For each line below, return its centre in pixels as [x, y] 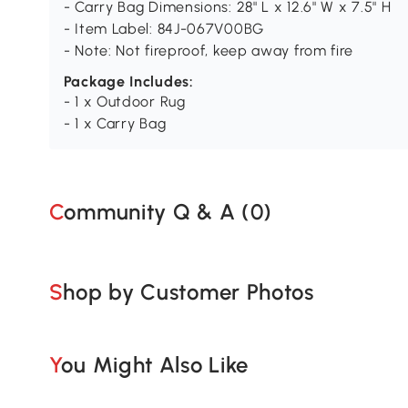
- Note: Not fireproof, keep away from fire [209, 51]
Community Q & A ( [157, 211]
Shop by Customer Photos [189, 291]
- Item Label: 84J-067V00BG [163, 29]
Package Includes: [128, 82]
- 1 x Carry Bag [115, 124]
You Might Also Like [155, 364]
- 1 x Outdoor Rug [124, 102]
